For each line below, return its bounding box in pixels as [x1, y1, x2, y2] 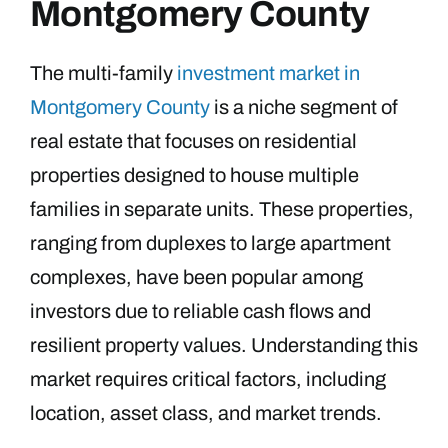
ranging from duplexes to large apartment [30, 231, 391, 254]
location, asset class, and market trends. [30, 401, 382, 424]
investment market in [177, 61, 360, 84]
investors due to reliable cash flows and [30, 299, 371, 322]
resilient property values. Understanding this [30, 333, 418, 356]
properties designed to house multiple [30, 163, 359, 186]
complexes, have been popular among [30, 265, 363, 288]
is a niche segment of [210, 95, 398, 118]
